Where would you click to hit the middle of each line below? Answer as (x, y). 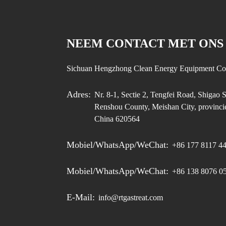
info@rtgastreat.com (131, 198)
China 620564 (117, 119)
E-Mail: (81, 197)
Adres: (79, 95)
